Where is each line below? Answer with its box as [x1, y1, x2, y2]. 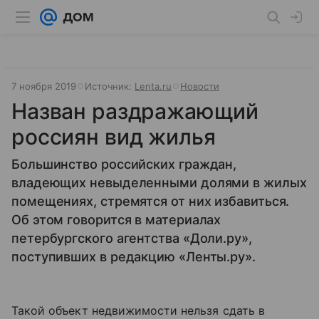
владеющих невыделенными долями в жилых [11, 175, 307, 190]
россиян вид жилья [11, 124, 216, 150]
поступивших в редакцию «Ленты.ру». [11, 249, 256, 264]
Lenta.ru [135, 80, 172, 92]
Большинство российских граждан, [11, 157, 237, 172]
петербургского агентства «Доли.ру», [11, 231, 252, 246]
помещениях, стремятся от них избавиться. [11, 194, 290, 209]
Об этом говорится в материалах [11, 212, 221, 227]
